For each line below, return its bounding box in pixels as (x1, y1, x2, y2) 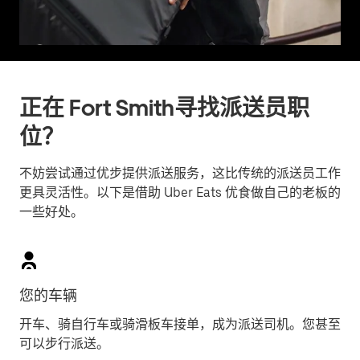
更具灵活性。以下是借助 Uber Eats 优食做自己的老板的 (19, 185, 341, 200)
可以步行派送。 (19, 336, 109, 351)
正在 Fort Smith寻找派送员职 (19, 94, 309, 121)
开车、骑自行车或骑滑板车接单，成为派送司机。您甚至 (19, 317, 341, 332)
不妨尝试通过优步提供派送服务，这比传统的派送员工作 (19, 166, 341, 181)
